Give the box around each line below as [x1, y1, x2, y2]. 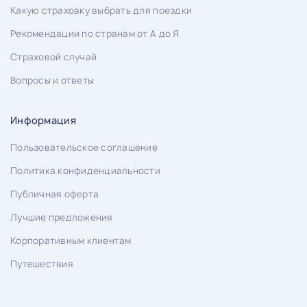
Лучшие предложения [10, 210, 113, 223]
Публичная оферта [10, 187, 99, 200]
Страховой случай [10, 50, 97, 63]
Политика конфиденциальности [10, 164, 161, 177]
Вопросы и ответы [10, 73, 95, 86]
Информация [10, 113, 76, 127]
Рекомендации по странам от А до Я [10, 27, 180, 40]
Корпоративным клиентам [10, 234, 132, 247]
